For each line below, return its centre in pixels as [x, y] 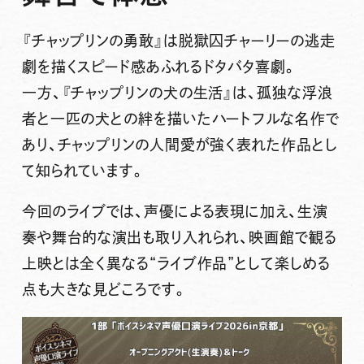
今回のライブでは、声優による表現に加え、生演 [175, 211]
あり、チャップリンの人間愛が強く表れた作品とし [180, 144]
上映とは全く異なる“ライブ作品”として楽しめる [176, 263]
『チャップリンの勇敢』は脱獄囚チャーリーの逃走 [178, 40]
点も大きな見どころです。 [104, 289]
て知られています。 [83, 170]
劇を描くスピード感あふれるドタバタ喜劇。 [159, 66]
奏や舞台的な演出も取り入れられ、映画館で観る [179, 237]
